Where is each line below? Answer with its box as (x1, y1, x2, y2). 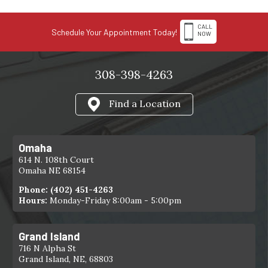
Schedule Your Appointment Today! (51, 26, 177, 37)
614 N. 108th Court (19, 154, 95, 165)
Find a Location (108, 97, 181, 109)
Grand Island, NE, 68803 (19, 253, 114, 264)
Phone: (19, 184, 51, 195)
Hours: (19, 194, 48, 206)
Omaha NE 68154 (19, 165, 86, 176)
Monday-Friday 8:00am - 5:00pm (47, 194, 182, 206)
